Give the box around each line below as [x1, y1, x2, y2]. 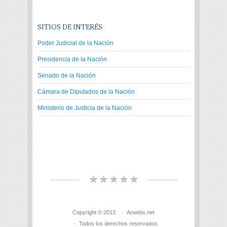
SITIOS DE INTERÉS [37, 22, 102, 31]
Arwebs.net [127, 209, 155, 215]
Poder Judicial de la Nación [37, 39, 113, 47]
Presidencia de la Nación [37, 55, 107, 63]
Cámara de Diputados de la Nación [37, 88, 135, 95]
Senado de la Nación [37, 71, 96, 79]
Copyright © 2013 [72, 209, 116, 215]
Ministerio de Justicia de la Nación [37, 104, 132, 111]
